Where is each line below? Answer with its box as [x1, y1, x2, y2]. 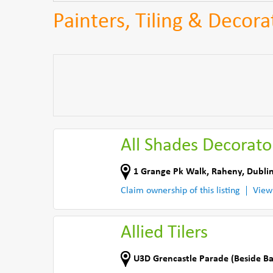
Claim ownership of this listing [121, 186, 240, 196]
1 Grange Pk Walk [133, 166, 207, 177]
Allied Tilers [121, 224, 208, 243]
